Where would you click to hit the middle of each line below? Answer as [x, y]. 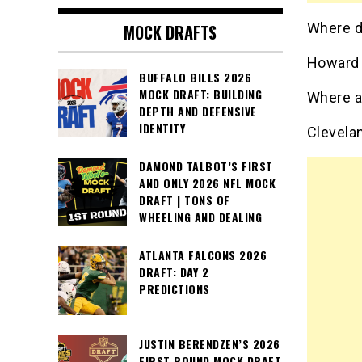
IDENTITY [162, 128]
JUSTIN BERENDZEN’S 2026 [210, 344]
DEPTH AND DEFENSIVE [198, 112]
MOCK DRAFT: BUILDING [200, 95]
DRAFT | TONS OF [185, 200]
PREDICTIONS [175, 289]
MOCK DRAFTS [170, 33]
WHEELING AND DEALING [200, 217]
